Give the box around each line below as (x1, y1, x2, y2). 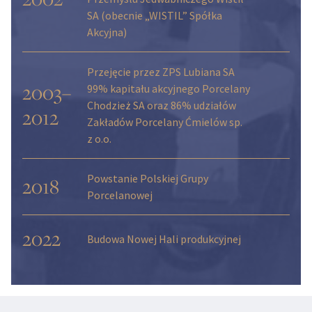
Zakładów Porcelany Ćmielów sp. (86, 115, 242, 130)
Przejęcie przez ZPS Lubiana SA (86, 65, 235, 79)
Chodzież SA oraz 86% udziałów (86, 98, 236, 113)
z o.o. (86, 132, 111, 146)
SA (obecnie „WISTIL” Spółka (86, 8, 222, 23)
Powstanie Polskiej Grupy (86, 171, 208, 186)
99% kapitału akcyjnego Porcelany (86, 81, 250, 96)
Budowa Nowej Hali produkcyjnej (86, 232, 241, 247)
